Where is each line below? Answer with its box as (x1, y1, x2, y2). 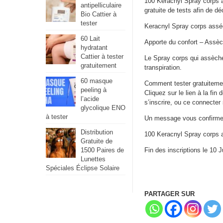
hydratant (81, 44, 108, 51)
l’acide (81, 95, 99, 103)
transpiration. (144, 64, 182, 71)
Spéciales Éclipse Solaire (46, 164, 119, 172)
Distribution (81, 128, 113, 136)
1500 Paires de (81, 146, 124, 154)
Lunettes (81, 155, 106, 163)
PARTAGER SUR (144, 190, 195, 198)
